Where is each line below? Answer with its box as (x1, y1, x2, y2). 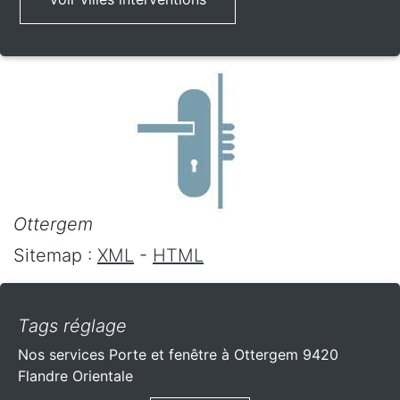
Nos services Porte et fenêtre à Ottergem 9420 (18, 345, 338, 363)
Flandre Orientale (18, 366, 133, 385)
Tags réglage (18, 314, 127, 337)
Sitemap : (13, 244, 97, 266)
